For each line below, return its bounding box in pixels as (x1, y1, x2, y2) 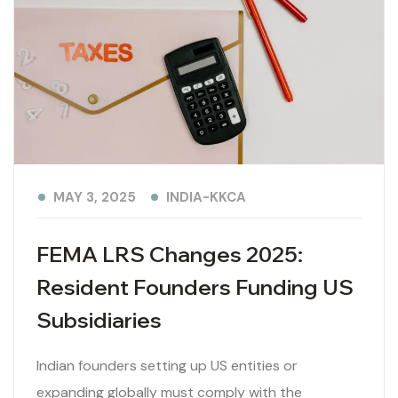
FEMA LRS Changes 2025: (36, 241, 303, 268)
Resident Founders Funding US (36, 274, 354, 301)
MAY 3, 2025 (53, 188, 136, 207)
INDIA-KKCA (166, 187, 246, 206)
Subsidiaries (36, 306, 162, 334)
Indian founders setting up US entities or (36, 356, 298, 376)
